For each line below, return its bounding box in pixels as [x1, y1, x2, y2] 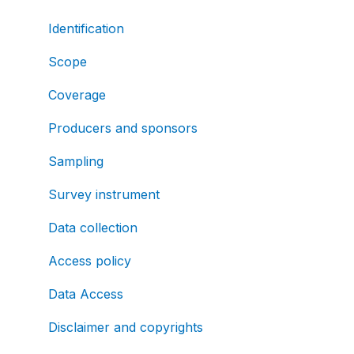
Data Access [48, 285, 123, 302]
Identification [48, 20, 124, 36]
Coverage [48, 86, 106, 103]
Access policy [48, 252, 131, 269]
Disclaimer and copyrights [48, 318, 203, 335]
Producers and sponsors [48, 119, 198, 136]
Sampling [48, 153, 104, 169]
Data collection [48, 219, 137, 235]
